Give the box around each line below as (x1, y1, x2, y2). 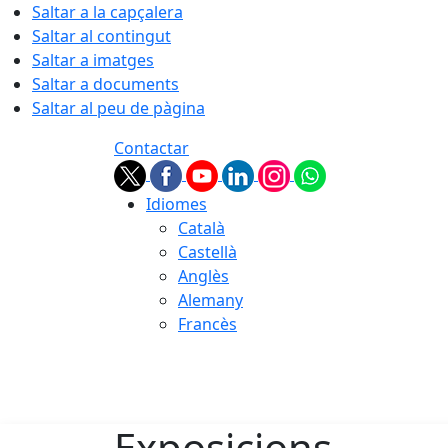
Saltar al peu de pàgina (32, 97, 205, 119)
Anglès (178, 265, 229, 287)
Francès (178, 313, 237, 335)
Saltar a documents (32, 73, 179, 95)
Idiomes (146, 193, 207, 215)
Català (178, 217, 225, 239)
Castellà (178, 241, 237, 263)
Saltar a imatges (32, 49, 154, 71)
